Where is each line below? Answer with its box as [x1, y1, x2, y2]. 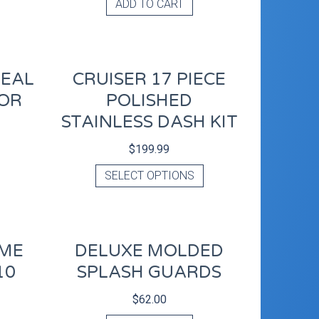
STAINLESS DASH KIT [61, 112, 238, 133]
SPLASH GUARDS [77, 262, 222, 283]
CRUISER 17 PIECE [73, 69, 226, 90]
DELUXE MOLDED [75, 241, 224, 262]
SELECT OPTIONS [104, 169, 194, 183]
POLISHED [106, 90, 193, 112]
